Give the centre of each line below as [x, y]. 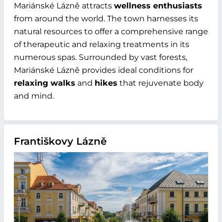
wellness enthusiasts [158, 6]
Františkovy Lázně [60, 141]
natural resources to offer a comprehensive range [111, 32]
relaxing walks [45, 83]
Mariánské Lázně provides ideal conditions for [104, 70]
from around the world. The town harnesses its [106, 19]
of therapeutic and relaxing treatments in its [102, 45]
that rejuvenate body [161, 83]
